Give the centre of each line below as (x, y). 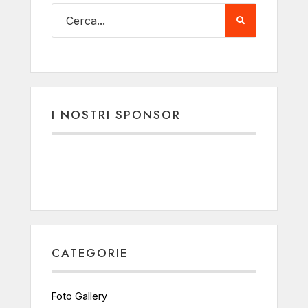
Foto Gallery (79, 296)
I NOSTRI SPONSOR (116, 114)
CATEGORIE (90, 253)
